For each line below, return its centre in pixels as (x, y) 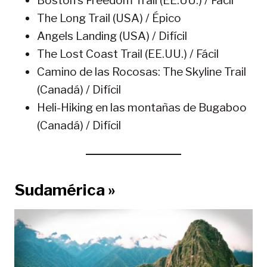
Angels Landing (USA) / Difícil (112, 36)
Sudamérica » (65, 190)
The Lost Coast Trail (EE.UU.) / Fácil (128, 54)
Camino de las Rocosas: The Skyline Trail (142, 72)
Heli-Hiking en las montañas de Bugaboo (142, 108)
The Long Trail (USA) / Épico (109, 18)
